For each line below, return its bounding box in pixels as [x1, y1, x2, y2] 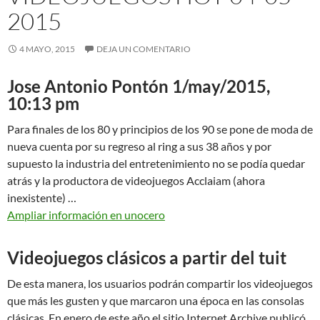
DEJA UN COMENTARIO [96, 43, 191, 54]
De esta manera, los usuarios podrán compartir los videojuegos [7, 276, 313, 290]
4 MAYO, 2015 [19, 43, 75, 54]
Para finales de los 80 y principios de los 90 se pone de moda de [7, 121, 313, 136]
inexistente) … [7, 190, 76, 204]
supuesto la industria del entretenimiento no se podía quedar [7, 156, 305, 170]
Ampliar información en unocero [7, 207, 165, 221]
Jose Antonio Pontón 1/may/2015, [7, 75, 270, 96]
